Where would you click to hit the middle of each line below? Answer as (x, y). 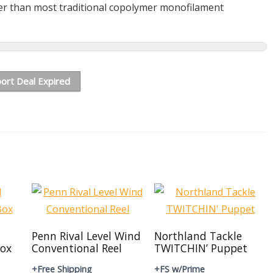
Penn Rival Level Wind (86, 236)
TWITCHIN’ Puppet (200, 248)
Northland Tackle (198, 236)
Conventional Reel (77, 248)
